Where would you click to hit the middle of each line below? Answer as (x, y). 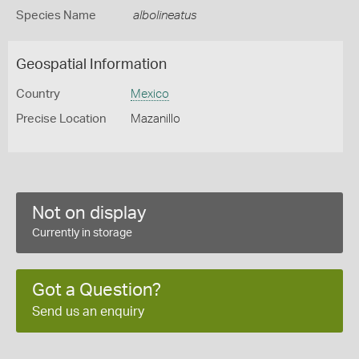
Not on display (89, 213)
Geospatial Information (91, 65)
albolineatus (165, 16)
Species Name (56, 16)
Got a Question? (97, 290)
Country (38, 94)
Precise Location (61, 119)
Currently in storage (82, 233)
